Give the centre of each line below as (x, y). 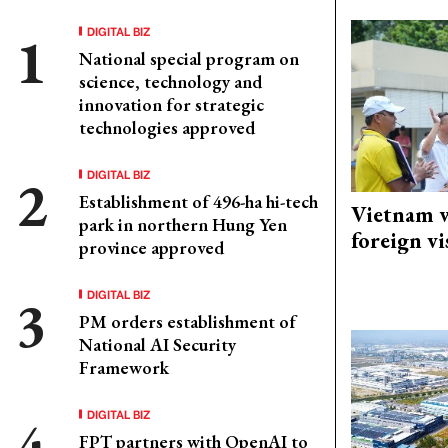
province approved (151, 247)
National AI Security (157, 344)
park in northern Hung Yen (183, 224)
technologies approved (167, 127)
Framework (124, 367)
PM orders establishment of (187, 321)
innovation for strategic (171, 104)
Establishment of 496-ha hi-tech (198, 201)
